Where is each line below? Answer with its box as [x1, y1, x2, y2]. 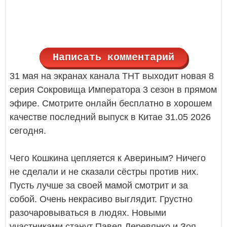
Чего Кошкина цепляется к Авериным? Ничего [10, 153, 206, 163]
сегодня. [10, 125, 46, 136]
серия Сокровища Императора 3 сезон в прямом [10, 84, 217, 95]
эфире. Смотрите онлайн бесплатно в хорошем [10, 98, 212, 108]
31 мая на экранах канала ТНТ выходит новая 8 [10, 70, 214, 81]
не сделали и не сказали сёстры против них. [10, 166, 199, 177]
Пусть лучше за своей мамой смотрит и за [10, 180, 188, 191]
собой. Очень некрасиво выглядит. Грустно [10, 194, 193, 204]
